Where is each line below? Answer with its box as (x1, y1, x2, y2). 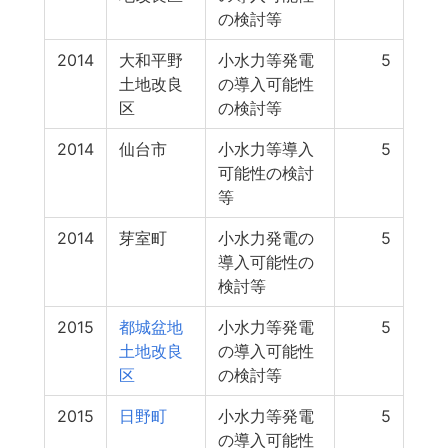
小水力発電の (218, 228, 314, 248)
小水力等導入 (218, 139, 314, 159)
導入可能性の (218, 252, 314, 272)
